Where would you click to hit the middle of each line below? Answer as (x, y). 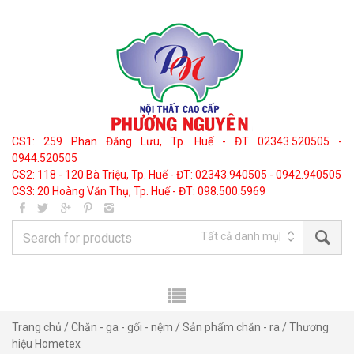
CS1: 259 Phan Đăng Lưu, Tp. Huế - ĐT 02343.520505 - (177, 141)
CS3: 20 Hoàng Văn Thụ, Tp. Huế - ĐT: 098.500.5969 (139, 191)
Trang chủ (37, 327)
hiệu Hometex (46, 344)
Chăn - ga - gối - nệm (122, 327)
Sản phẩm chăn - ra (231, 327)
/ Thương (304, 327)
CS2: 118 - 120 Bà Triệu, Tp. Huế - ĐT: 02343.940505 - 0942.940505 (177, 175)
